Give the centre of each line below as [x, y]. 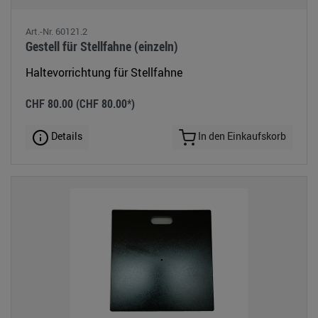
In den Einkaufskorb [241, 136]
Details [66, 136]
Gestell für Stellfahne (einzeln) [102, 46]
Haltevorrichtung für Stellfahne [104, 73]
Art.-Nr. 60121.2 [56, 32]
